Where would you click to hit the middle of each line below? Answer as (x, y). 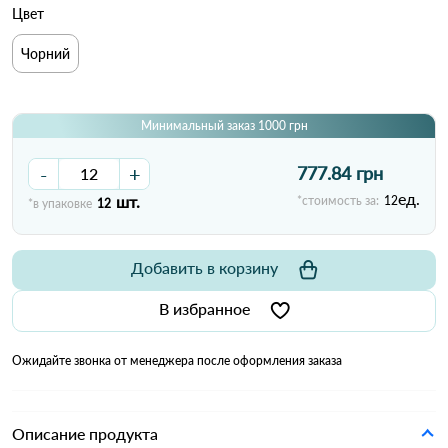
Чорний (45, 53)
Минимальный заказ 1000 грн (224, 125)
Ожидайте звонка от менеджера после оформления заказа (177, 360)
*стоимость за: (338, 201)
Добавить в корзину (204, 267)
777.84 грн (340, 173)
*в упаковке (60, 203)
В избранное (204, 308)
